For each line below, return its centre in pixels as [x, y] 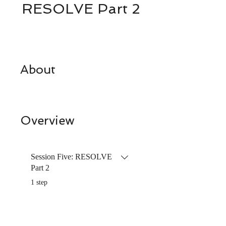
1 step [39, 182]
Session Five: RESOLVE [71, 156]
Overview [47, 120]
